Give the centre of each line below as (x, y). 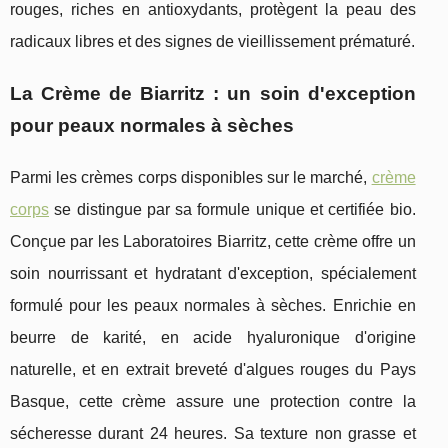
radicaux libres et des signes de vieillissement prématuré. (212, 42)
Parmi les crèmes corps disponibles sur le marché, (191, 178)
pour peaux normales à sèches (152, 126)
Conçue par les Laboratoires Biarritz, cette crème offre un (213, 242)
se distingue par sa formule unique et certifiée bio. (232, 210)
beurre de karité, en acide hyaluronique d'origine (213, 338)
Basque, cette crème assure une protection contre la (213, 402)
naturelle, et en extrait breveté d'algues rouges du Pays (213, 370)
